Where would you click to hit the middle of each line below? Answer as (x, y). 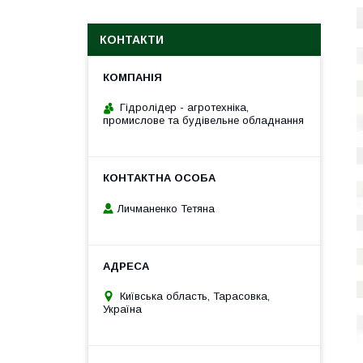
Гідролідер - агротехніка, (184, 107)
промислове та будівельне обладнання (203, 120)
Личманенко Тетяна (166, 208)
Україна (122, 309)
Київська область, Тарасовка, (195, 296)
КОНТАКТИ (132, 40)
